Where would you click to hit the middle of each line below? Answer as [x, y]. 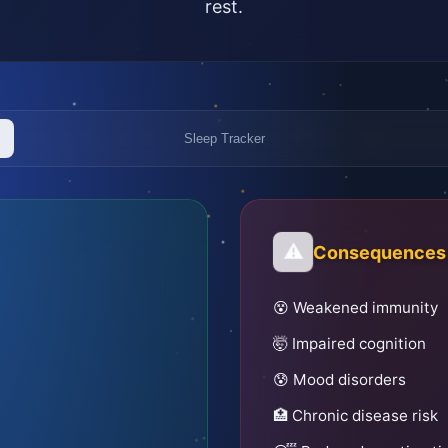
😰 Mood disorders [339, 379]
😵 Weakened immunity [355, 307]
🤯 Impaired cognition [349, 343]
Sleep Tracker [224, 138]
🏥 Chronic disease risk [355, 415]
